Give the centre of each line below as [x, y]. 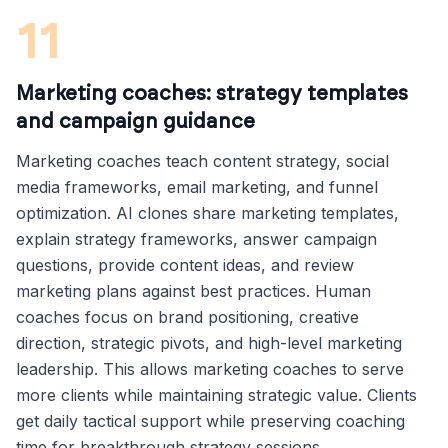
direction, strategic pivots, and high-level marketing [209, 343]
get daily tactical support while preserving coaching [210, 421]
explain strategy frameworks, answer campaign [196, 239]
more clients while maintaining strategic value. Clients [216, 395]
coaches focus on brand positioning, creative [187, 317]
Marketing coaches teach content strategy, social [202, 161]
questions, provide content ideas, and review [185, 265]
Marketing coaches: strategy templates [212, 94]
